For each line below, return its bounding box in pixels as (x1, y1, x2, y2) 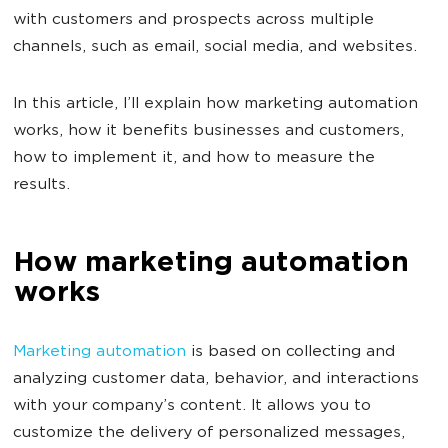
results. (13, 177, 70, 194)
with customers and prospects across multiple (13, 12, 374, 29)
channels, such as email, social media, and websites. (13, 39, 417, 56)
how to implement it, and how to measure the (13, 150, 375, 167)
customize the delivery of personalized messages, (13, 425, 405, 442)
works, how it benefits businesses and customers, (13, 123, 404, 140)
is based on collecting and (186, 344, 395, 361)
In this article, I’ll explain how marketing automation (13, 96, 418, 113)
